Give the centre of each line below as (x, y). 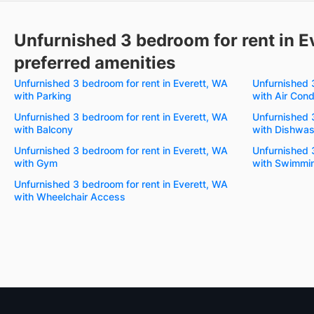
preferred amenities (95, 62)
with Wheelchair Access (70, 196)
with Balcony (43, 129)
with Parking (43, 95)
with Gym (36, 163)
